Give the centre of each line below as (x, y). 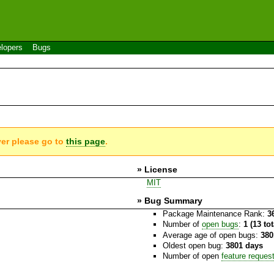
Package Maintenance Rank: (215, 213)
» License (157, 169)
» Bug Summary (170, 200)
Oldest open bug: (194, 245)
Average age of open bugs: (211, 235)
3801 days (244, 245)
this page (86, 141)
